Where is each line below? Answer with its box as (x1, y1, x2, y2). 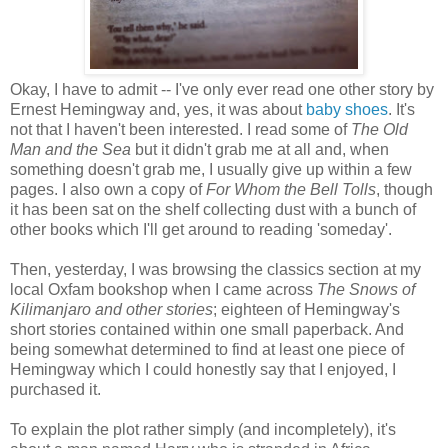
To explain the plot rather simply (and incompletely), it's (10, 420, 396, 438)
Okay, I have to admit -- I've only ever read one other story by (10, 80, 434, 98)
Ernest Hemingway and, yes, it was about (10, 100, 306, 118)
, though (376, 180, 433, 198)
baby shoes (306, 100, 388, 118)
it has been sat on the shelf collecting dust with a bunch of (10, 200, 416, 218)
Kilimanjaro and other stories (10, 300, 213, 318)
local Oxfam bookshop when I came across (10, 280, 317, 298)
